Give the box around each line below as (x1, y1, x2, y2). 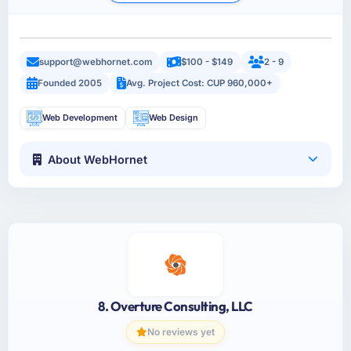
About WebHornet (48, 152, 148, 166)
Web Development (42, 112, 118, 124)
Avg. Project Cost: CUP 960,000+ (126, 78, 273, 89)
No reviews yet (147, 326, 215, 338)
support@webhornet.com (39, 56, 153, 67)
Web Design (148, 112, 198, 124)
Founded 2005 (38, 78, 103, 89)
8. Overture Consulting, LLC (98, 297, 253, 314)
